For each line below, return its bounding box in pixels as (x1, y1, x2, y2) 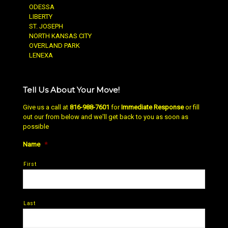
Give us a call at (23, 103, 70, 111)
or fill (184, 103, 199, 111)
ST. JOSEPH (29, 22, 63, 30)
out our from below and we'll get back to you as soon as (23, 112, 188, 121)
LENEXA (29, 51, 53, 59)
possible (23, 122, 49, 130)
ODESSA (29, 3, 54, 11)
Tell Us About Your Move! (23, 84, 120, 95)
